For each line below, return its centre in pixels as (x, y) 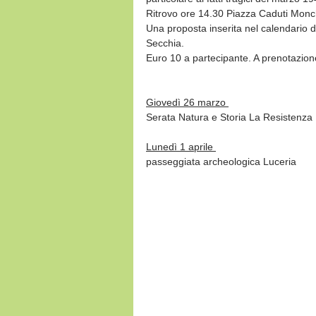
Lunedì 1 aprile (181, 146)
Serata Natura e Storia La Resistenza (229, 117)
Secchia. (165, 43)
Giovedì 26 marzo (187, 102)
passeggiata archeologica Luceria (221, 161)
